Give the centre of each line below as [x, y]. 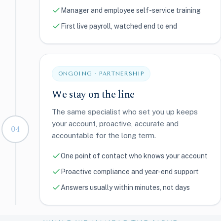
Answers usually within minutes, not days [125, 187]
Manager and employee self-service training [131, 10]
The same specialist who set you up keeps [125, 111]
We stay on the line [93, 94]
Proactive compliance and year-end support [130, 171]
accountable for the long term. [104, 135]
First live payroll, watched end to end [119, 26]
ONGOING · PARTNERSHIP [101, 74]
